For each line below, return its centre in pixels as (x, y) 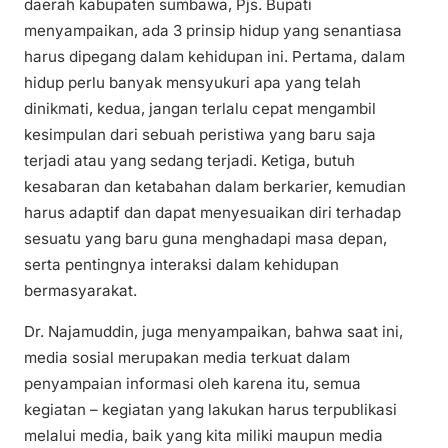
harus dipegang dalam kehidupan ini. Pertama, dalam (214, 56)
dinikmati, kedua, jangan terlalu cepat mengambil (200, 108)
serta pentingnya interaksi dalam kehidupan (181, 264)
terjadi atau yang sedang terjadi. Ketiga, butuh (189, 160)
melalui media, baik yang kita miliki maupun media (203, 436)
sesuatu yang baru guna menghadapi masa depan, (205, 238)
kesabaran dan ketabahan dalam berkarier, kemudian (215, 186)
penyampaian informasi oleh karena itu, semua (192, 384)
